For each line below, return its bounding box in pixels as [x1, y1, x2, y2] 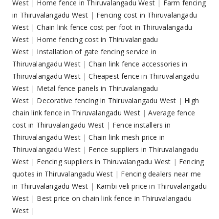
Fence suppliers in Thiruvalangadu [88, 145, 199, 154]
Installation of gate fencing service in [37, 47, 157, 57]
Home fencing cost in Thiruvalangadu [37, 35, 158, 44]
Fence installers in [112, 120, 171, 130]
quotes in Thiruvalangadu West [12, 169, 113, 179]
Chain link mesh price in [88, 132, 165, 142]
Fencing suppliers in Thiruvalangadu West [37, 157, 171, 167]
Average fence [148, 108, 196, 118]
